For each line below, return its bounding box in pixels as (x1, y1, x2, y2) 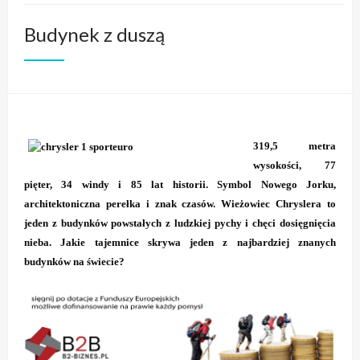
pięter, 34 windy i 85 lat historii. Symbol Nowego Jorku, (24, 178, 336, 190)
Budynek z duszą (24, 22, 165, 46)
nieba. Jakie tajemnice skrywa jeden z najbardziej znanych (24, 235, 336, 248)
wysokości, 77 (253, 158, 336, 171)
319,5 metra (253, 139, 336, 152)
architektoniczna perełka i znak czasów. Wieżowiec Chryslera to (24, 197, 336, 210)
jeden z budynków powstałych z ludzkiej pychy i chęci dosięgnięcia (24, 216, 336, 229)
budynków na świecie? (24, 255, 125, 268)
